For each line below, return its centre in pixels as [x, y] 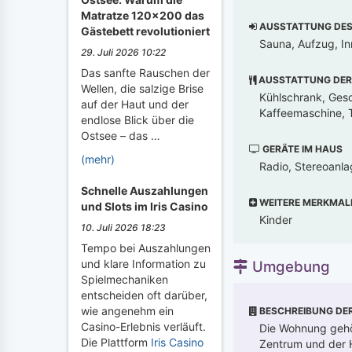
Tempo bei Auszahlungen [146, 248]
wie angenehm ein [127, 311]
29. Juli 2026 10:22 [123, 52]
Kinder [276, 219]
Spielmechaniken [125, 279]
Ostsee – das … [121, 136]
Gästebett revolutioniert [145, 31]
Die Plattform [116, 342]
